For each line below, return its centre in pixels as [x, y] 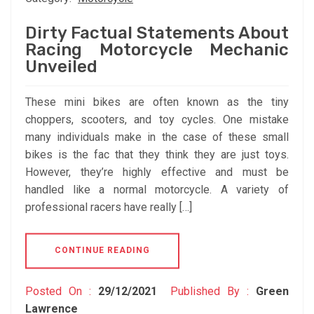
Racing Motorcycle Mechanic [157, 50]
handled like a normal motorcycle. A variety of [157, 190]
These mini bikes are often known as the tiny [157, 102]
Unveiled [61, 67]
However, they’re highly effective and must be [157, 172]
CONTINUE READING [102, 251]
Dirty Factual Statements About [157, 33]
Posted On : [62, 292]
